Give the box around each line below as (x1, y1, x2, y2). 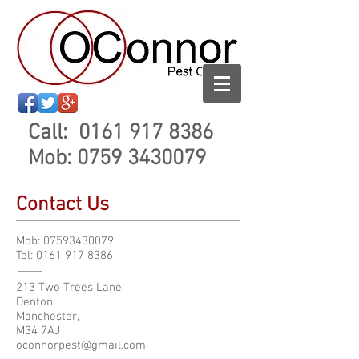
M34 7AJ (16, 324, 60, 338)
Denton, (16, 295, 55, 309)
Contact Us (16, 193, 109, 217)
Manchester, (16, 309, 79, 324)
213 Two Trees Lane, (16, 280, 124, 295)
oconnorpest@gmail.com (16, 338, 146, 353)
